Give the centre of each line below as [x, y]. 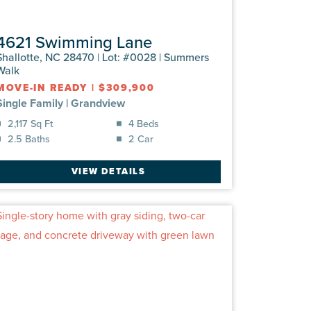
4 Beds [144, 123]
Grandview [98, 103]
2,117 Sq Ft [30, 123]
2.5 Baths [29, 138]
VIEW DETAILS [108, 171]
